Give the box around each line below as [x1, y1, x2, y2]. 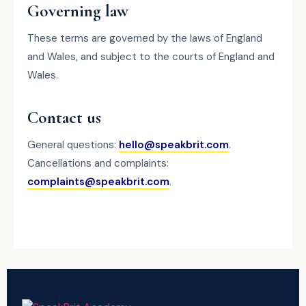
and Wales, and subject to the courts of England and [27, 50, 275, 64]
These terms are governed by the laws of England [27, 31, 262, 45]
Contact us [27, 107, 101, 128]
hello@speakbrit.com [119, 138, 229, 152]
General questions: [27, 138, 119, 152]
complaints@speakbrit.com [27, 175, 169, 189]
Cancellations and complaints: [27, 156, 169, 170]
